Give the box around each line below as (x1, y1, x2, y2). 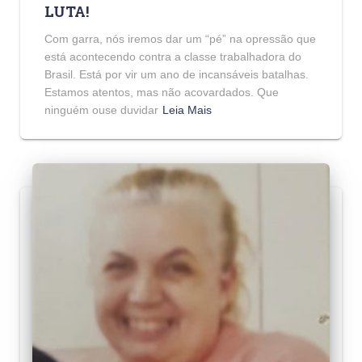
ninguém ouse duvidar (44, 103, 158, 116)
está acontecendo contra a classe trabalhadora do (44, 49, 301, 63)
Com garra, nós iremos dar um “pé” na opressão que (44, 32, 316, 45)
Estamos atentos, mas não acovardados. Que (44, 85, 279, 99)
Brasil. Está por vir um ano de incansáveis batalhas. (44, 67, 309, 81)
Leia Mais (162, 103, 212, 116)
